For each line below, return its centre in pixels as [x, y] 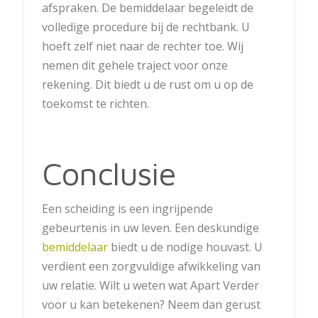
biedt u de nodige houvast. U [185, 247]
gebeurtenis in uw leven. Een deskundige [150, 227]
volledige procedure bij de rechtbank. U [146, 27]
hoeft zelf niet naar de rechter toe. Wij [142, 46]
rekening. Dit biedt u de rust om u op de [147, 85]
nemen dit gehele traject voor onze [135, 66]
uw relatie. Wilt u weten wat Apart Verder [150, 285]
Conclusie [109, 174]
